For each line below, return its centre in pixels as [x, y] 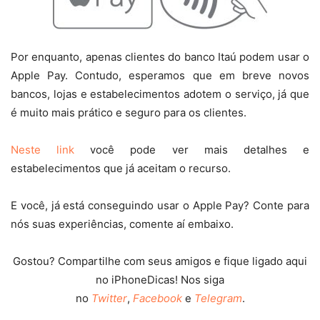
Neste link [43, 150]
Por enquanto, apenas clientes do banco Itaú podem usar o [160, 57]
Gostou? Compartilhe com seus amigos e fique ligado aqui [160, 261]
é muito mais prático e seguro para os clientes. [129, 113]
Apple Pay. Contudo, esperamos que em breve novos [160, 76]
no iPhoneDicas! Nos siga [160, 280]
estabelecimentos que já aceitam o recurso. [121, 169]
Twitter [109, 299]
